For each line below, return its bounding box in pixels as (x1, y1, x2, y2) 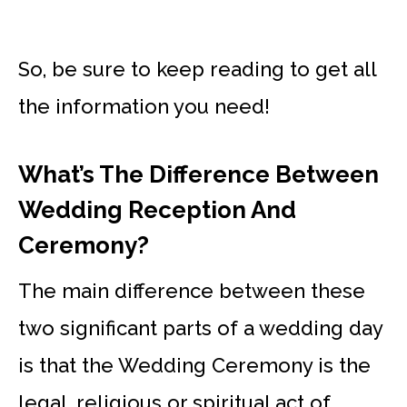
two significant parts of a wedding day (18, 315, 382, 340)
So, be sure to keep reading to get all (18, 56, 376, 81)
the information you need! (18, 94, 270, 118)
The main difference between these (18, 278, 365, 303)
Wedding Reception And (18, 195, 296, 223)
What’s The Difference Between (18, 160, 379, 188)
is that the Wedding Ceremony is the (18, 352, 371, 377)
